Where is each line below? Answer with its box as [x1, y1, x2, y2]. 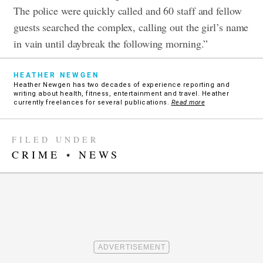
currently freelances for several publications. [14, 99, 171, 107]
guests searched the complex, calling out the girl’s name [14, 20, 249, 35]
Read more [171, 99, 205, 107]
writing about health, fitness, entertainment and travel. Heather [14, 90, 229, 98]
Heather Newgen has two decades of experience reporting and [14, 81, 230, 89]
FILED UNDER [12, 134, 99, 146]
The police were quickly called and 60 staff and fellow [14, 4, 242, 18]
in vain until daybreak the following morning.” [14, 36, 208, 51]
